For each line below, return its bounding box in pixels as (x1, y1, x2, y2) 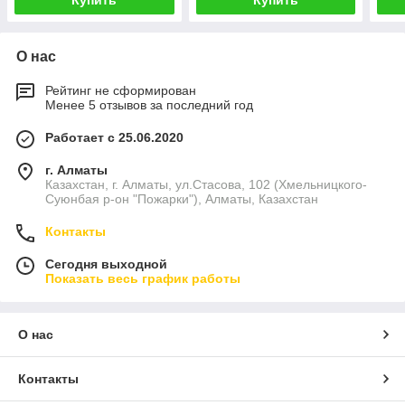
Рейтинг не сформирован (45, 83, 196, 99)
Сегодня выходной (45, 257, 167, 272)
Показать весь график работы (45, 271, 240, 287)
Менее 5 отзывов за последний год (45, 98, 253, 113)
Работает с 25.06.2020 (45, 130, 184, 146)
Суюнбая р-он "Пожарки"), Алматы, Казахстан (45, 192, 318, 207)
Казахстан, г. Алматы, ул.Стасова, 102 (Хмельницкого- (45, 177, 367, 193)
